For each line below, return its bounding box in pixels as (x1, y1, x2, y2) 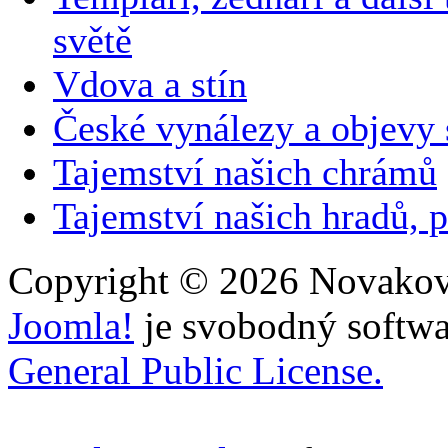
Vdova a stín (53, 62, 247, 105)
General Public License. (8, 349, 383, 393)
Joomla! (8, 304, 134, 348)
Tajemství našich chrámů (53, 150, 437, 193)
